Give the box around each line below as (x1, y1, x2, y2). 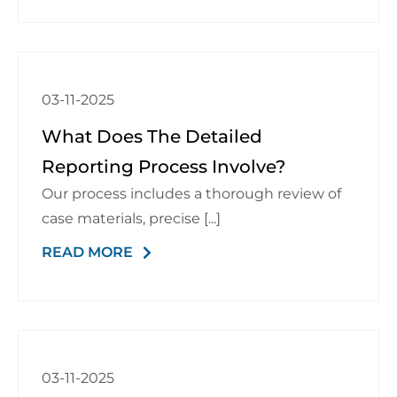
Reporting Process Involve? (41, 156, 285, 177)
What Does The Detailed (41, 126, 262, 147)
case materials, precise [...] (203, 210, 221, 227)
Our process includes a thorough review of (41, 185, 341, 202)
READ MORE (41, 244, 133, 261)
